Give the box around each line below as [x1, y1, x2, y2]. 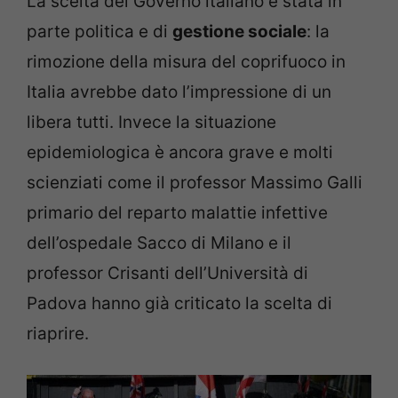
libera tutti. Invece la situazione [27, 112, 276, 133]
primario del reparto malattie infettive [27, 203, 328, 224]
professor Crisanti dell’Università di [27, 263, 308, 284]
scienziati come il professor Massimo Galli [27, 172, 362, 194]
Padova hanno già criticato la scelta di [27, 293, 332, 314]
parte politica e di [27, 21, 172, 43]
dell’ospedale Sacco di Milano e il [27, 233, 291, 254]
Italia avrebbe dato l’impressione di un [27, 82, 331, 103]
